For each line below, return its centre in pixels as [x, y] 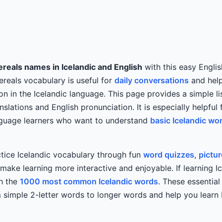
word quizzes [169, 155]
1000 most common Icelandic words [89, 181]
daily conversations [152, 80]
